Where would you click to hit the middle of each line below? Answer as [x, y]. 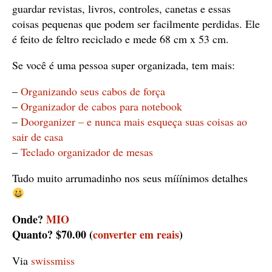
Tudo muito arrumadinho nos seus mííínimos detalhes [130, 178]
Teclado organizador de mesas [87, 152]
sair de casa [38, 137]
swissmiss [53, 260]
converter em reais [136, 234]
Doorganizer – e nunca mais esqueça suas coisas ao [132, 121]
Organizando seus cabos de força [93, 91]
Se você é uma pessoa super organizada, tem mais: [124, 65]
